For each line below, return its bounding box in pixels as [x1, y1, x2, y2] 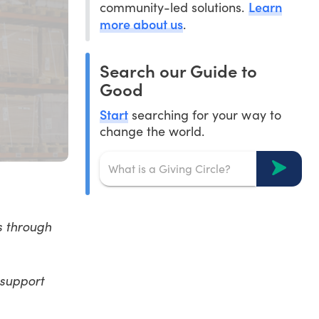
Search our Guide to [99, 58, 257, 82]
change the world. [99, 122, 205, 140]
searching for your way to [128, 105, 281, 123]
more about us [99, 14, 184, 33]
